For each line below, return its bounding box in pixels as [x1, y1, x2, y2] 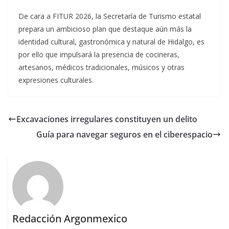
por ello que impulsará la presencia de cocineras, [18, 49, 179, 59]
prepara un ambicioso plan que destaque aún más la [18, 24, 192, 34]
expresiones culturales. [18, 75, 94, 85]
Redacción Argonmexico [12, 212, 128, 226]
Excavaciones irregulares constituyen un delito [16, 113, 197, 125]
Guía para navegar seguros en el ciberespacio [36, 128, 213, 140]
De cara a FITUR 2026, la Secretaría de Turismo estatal [18, 11, 201, 21]
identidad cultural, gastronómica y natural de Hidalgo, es [18, 36, 204, 47]
